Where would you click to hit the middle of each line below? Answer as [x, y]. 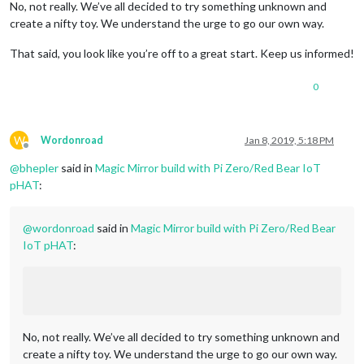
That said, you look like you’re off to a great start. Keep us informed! [182, 54]
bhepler [39, 168]
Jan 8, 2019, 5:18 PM [289, 141]
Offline [41, 152]
